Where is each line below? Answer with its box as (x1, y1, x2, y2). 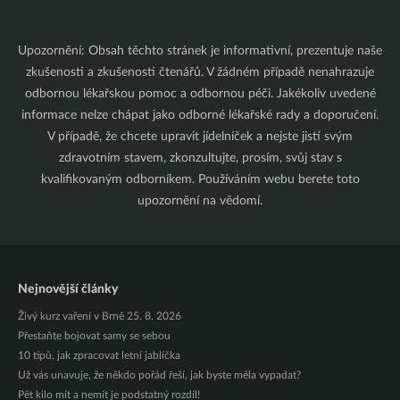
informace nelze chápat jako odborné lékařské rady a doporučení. (21, 109, 379, 121)
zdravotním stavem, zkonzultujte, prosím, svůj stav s (58, 152, 342, 164)
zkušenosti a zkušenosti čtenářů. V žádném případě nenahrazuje (26, 66, 374, 79)
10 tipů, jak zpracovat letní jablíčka (18, 350, 180, 361)
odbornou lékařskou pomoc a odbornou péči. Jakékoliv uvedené (24, 87, 376, 100)
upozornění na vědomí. (137, 195, 262, 207)
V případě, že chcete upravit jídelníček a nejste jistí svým (47, 130, 353, 143)
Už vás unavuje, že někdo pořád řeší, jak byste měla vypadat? (18, 370, 301, 380)
